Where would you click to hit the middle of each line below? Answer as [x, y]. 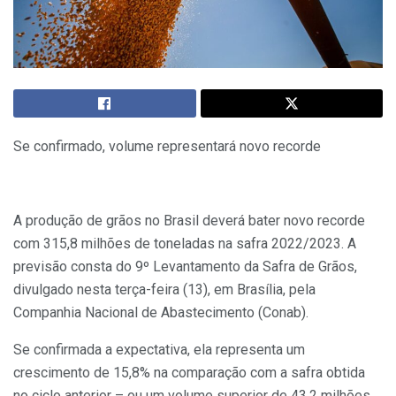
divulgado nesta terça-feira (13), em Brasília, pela [164, 290]
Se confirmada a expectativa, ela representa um [159, 350]
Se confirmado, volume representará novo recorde [167, 147]
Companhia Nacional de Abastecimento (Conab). [161, 313]
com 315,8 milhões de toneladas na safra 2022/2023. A [185, 244]
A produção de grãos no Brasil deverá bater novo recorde [189, 221]
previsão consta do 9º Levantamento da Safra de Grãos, [185, 267]
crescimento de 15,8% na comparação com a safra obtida [189, 373]
